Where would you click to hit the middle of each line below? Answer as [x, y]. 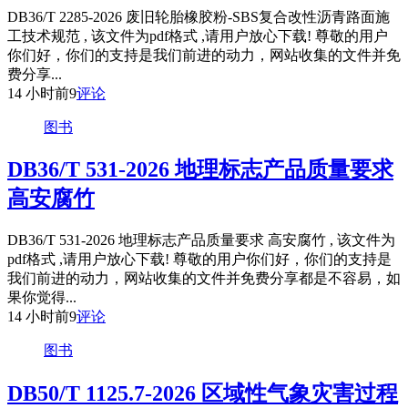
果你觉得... [42, 298]
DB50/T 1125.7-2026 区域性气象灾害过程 [203, 394]
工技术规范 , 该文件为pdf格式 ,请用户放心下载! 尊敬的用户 [198, 36]
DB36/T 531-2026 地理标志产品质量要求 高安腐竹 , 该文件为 [201, 240]
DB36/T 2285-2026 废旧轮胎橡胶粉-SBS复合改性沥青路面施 [199, 16]
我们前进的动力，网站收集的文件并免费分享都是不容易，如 [204, 279]
